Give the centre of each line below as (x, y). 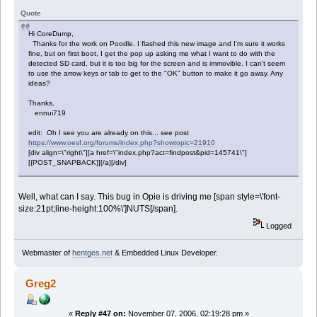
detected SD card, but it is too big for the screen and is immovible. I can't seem (157, 64)
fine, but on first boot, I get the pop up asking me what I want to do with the (152, 54)
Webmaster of (47, 252)
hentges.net (92, 252)
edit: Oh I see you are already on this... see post (109, 133)
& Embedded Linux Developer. (165, 252)
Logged (278, 226)
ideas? (40, 83)
